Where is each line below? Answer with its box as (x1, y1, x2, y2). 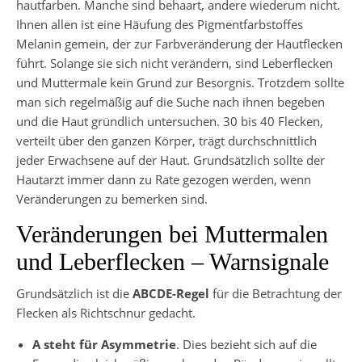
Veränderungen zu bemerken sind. (16, 190, 208, 207)
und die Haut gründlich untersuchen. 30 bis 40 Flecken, (16, 112, 323, 129)
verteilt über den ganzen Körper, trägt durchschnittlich (16, 132, 317, 149)
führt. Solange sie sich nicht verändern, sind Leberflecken (16, 54, 333, 71)
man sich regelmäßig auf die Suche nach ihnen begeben (16, 93, 325, 110)
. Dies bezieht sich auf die (176, 335, 317, 352)
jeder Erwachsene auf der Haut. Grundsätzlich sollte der (16, 151, 325, 168)
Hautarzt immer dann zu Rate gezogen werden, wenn (16, 170, 311, 187)
